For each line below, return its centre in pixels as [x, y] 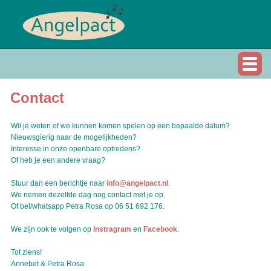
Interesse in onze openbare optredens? [75, 149]
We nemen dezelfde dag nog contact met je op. [88, 195]
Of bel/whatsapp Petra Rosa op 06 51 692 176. [87, 206]
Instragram [112, 229]
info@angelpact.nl [137, 183]
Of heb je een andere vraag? [59, 160]
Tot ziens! [26, 252]
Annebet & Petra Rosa [47, 264]
